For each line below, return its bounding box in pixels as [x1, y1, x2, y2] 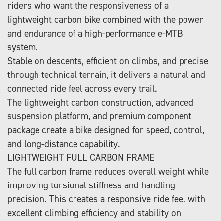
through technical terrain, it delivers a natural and [7, 68, 205, 81]
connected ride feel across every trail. [7, 82, 157, 95]
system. [7, 40, 38, 53]
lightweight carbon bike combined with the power [7, 13, 203, 26]
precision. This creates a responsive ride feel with [7, 192, 205, 205]
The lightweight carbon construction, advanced [7, 96, 193, 109]
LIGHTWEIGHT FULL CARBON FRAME [7, 151, 154, 164]
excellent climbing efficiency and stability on [7, 206, 181, 219]
